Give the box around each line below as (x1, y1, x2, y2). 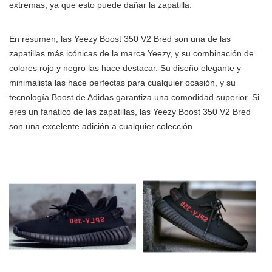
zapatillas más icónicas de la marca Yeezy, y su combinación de (9, 49, 254, 59)
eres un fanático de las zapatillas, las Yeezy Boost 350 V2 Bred (9, 107, 251, 117)
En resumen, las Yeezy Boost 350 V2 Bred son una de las (9, 34, 231, 44)
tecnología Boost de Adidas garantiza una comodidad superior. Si (9, 92, 259, 103)
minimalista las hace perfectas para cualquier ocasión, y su (9, 78, 236, 88)
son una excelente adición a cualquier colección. (9, 121, 195, 132)
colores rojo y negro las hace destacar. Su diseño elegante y (9, 63, 241, 73)
